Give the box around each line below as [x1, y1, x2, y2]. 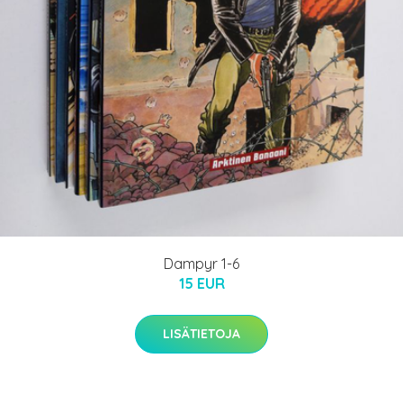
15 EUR [178, 273, 225, 292]
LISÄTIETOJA [163, 325, 240, 342]
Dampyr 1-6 [164, 254, 239, 273]
